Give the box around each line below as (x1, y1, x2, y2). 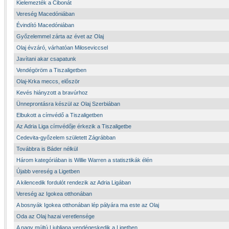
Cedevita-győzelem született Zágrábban (16, 134, 116, 141)
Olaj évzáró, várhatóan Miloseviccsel (16, 44, 108, 51)
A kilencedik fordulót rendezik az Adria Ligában (16, 179, 131, 186)
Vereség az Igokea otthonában (16, 191, 92, 197)
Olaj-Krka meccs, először (16, 78, 80, 84)
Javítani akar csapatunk (16, 56, 76, 62)
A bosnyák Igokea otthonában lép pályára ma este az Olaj (16, 202, 159, 208)
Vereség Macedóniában (16, 11, 75, 17)
